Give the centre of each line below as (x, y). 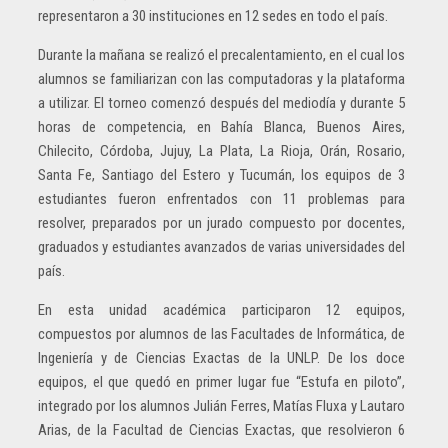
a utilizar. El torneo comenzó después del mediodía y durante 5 (221, 102)
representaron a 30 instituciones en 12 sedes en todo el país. (213, 15)
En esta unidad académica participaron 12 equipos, (221, 309)
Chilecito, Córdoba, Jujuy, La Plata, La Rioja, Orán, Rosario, (221, 150)
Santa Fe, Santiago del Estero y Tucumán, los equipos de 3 (221, 174)
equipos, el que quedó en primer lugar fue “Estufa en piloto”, (221, 381)
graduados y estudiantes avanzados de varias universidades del (221, 246)
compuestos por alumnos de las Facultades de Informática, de (221, 333)
